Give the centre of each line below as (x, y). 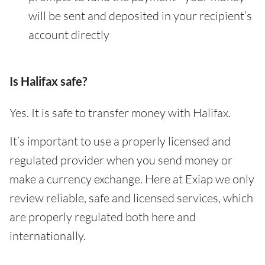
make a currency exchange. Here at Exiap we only (132, 179)
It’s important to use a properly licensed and (120, 141)
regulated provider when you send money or (121, 160)
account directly (69, 34)
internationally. (48, 235)
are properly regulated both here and (103, 216)
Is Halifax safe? (48, 81)
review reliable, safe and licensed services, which (131, 198)
